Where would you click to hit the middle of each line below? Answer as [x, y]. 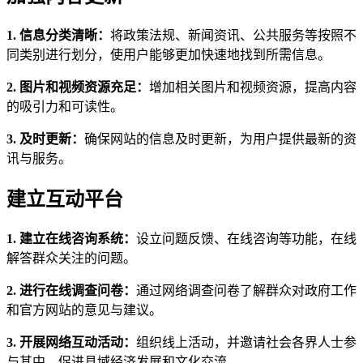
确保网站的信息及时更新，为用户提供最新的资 [220, 139]
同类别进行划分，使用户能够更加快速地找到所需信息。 [169, 54]
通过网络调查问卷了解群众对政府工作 [246, 290]
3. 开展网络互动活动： [71, 342]
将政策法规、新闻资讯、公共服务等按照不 [233, 35]
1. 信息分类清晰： [58, 35]
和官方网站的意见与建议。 [84, 310]
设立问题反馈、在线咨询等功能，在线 [246, 238]
